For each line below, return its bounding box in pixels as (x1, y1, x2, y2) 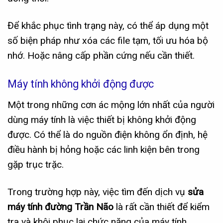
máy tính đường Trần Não (7, 201, 113, 213)
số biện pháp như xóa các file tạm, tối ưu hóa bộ (7, 34, 208, 46)
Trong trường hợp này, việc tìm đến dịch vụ (7, 186, 188, 198)
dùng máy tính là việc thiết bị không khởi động (7, 114, 196, 126)
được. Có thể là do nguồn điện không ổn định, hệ (7, 129, 208, 141)
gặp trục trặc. (7, 159, 64, 171)
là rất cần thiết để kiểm (113, 201, 210, 213)
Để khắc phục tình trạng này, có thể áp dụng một (7, 19, 209, 31)
